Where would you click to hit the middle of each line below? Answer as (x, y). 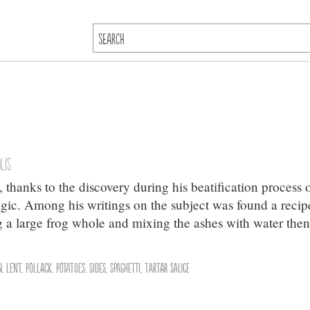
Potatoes (71, 267)
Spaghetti (126, 267)
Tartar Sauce (167, 267)
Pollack (39, 267)
